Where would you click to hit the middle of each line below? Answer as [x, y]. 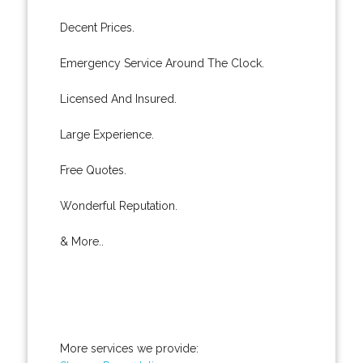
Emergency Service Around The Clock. [162, 63]
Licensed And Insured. [118, 98]
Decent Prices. [97, 27]
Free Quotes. [93, 170]
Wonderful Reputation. [118, 205]
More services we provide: [129, 348]
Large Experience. [107, 134]
